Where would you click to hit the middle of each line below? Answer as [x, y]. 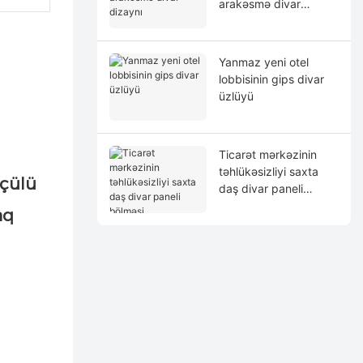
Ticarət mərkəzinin [267, 154]
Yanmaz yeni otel [263, 62]
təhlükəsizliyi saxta [268, 171]
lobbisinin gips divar [271, 79]
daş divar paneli [261, 188]
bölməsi [239, 205]
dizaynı [237, 20]
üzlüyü [236, 96]
